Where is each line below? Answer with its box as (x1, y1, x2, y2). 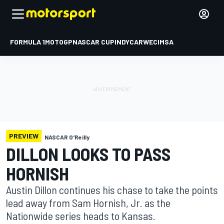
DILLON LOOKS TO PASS (6, 143, 170, 164)
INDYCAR (114, 37, 143, 46)
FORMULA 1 (10, 37, 45, 46)
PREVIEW (9, 131, 38, 140)
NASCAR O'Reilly (44, 133, 89, 140)
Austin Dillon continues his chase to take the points (6, 183, 218, 196)
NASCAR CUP (72, 37, 114, 46)
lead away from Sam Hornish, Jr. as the (6, 196, 170, 209)
